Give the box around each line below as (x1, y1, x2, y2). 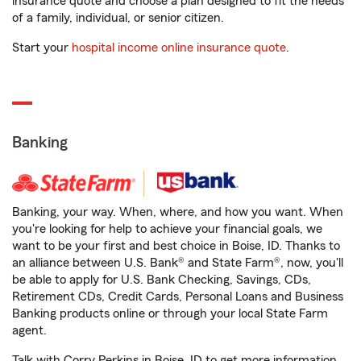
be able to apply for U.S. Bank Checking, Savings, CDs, (12, 273, 311, 287)
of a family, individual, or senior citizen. (12, 11, 224, 25)
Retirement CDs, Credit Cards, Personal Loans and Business (12, 290, 343, 304)
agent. (12, 324, 47, 338)
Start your (12, 41, 72, 55)
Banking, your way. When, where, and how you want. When (12, 205, 343, 219)
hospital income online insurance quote (72, 41, 286, 55)
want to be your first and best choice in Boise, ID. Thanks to (12, 239, 340, 253)
